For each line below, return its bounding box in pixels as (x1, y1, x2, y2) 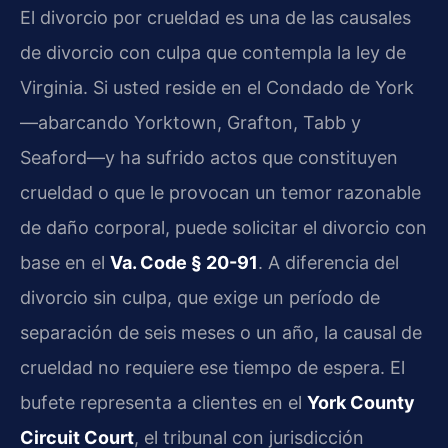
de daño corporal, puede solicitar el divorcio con (20, 217, 427, 239)
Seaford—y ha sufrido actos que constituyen (20, 147, 398, 169)
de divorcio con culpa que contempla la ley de (20, 42, 406, 64)
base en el (20, 252, 110, 274)
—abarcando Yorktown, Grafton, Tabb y (20, 112, 361, 134)
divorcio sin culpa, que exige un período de (20, 287, 380, 309)
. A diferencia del (258, 252, 399, 274)
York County (307, 392, 415, 414)
